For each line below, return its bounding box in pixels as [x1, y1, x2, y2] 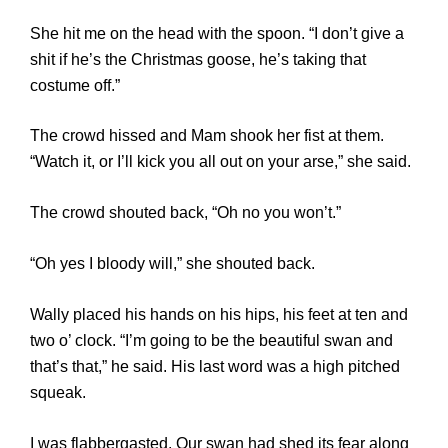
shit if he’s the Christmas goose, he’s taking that [30, 50, 366, 68]
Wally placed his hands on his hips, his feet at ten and [30, 306, 408, 324]
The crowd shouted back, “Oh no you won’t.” [30, 204, 341, 222]
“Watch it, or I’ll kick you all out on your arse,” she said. [30, 153, 411, 171]
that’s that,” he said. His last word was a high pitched [30, 358, 400, 376]
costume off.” [30, 76, 120, 94]
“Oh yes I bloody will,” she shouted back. [30, 255, 315, 273]
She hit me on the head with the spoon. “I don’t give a [30, 24, 404, 42]
